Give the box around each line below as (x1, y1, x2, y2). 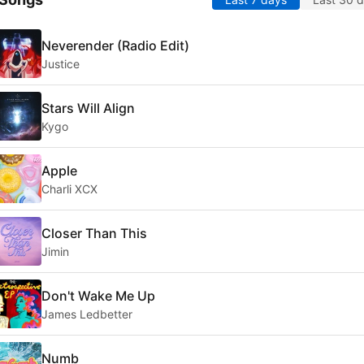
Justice (41, 56, 80, 71)
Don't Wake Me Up (41, 287, 155, 304)
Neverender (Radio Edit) (41, 37, 189, 54)
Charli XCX (41, 181, 97, 196)
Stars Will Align (41, 99, 135, 116)
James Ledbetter (41, 306, 132, 321)
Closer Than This (41, 224, 147, 241)
